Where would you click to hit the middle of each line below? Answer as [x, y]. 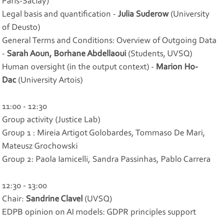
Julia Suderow [143, 14]
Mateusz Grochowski [40, 146]
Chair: [14, 199]
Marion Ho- [177, 67]
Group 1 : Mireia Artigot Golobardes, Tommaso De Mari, [104, 133]
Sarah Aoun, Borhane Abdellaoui [67, 54]
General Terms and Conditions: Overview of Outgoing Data [109, 41]
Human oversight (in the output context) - [79, 67]
